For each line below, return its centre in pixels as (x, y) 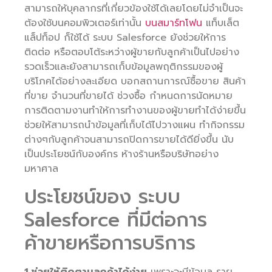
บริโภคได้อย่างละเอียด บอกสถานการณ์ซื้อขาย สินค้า (135, 82)
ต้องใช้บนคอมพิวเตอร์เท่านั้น (85, 23)
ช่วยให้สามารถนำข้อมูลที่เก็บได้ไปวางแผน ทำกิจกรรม (134, 125)
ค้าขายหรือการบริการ (110, 243)
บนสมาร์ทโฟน (174, 23)
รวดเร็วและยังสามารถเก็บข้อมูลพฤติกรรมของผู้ (124, 67)
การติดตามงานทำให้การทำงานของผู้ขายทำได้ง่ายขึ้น (135, 111)
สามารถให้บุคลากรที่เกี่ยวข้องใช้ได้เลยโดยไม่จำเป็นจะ (134, 9)
